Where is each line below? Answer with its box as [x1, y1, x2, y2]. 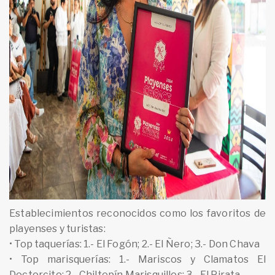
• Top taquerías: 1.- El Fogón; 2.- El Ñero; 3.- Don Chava [9, 238, 260, 250]
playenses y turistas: [9, 222, 106, 234]
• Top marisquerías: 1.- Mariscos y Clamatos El [9, 253, 266, 265]
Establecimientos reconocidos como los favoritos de [9, 207, 266, 219]
